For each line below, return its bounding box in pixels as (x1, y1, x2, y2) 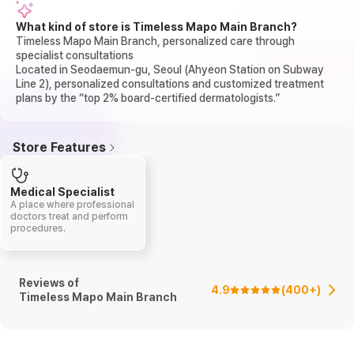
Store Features (13, 140, 106, 155)
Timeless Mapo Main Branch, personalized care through (16, 35, 295, 47)
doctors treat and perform (10, 211, 128, 222)
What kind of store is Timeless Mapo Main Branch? (16, 21, 297, 33)
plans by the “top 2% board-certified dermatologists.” (16, 92, 280, 104)
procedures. (10, 223, 66, 234)
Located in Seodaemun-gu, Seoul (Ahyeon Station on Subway (16, 63, 324, 76)
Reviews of (19, 277, 79, 289)
